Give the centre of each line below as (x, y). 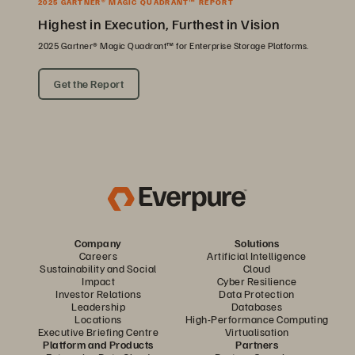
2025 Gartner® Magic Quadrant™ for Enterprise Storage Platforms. (174, 45)
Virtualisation (257, 331)
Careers (98, 255)
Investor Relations (98, 293)
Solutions (257, 242)
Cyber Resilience (257, 281)
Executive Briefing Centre (98, 331)
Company (98, 242)
